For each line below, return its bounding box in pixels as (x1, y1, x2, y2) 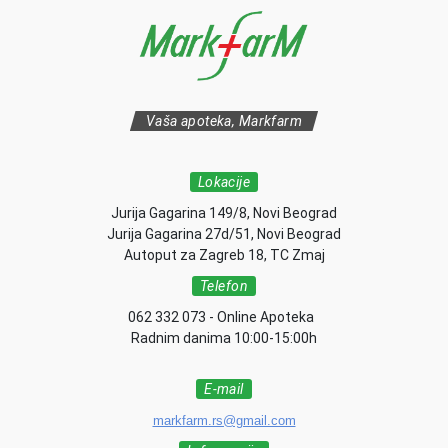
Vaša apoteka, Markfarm (145, 113, 303, 129)
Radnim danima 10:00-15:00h (131, 330, 317, 346)
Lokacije (197, 174, 251, 190)
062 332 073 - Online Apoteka (128, 309, 320, 325)
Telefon (200, 278, 248, 294)
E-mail (204, 381, 244, 397)
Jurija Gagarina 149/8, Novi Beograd (111, 205, 337, 221)
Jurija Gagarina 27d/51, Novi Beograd (107, 226, 341, 242)
